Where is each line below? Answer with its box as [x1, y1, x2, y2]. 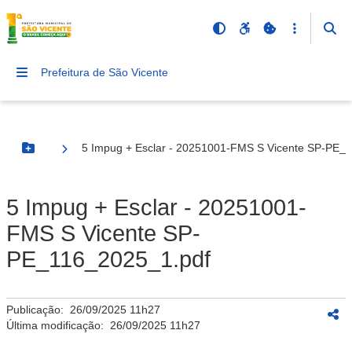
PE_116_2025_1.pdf [6, 247, 211, 272]
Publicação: [6, 303, 70, 316]
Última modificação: [6, 319, 110, 332]
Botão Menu [27, 148, 93, 161]
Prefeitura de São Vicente [41, 66, 168, 79]
